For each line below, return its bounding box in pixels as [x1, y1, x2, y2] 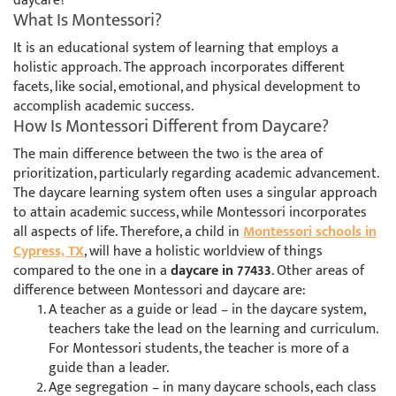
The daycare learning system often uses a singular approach [13, 181, 377, 206]
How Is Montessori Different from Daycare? [13, 111, 329, 142]
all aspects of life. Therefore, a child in [13, 220, 243, 245]
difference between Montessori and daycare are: [13, 278, 306, 303]
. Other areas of [271, 259, 364, 284]
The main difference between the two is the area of [13, 142, 323, 167]
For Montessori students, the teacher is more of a [49, 337, 349, 362]
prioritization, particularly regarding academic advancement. [13, 162, 378, 187]
